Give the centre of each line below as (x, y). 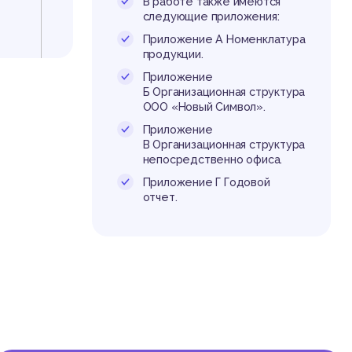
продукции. (174, 55)
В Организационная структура (224, 145)
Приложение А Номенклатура (224, 40)
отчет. (161, 198)
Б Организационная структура (224, 92)
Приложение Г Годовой (206, 183)
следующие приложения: (211, 17)
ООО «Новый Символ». (204, 107)
